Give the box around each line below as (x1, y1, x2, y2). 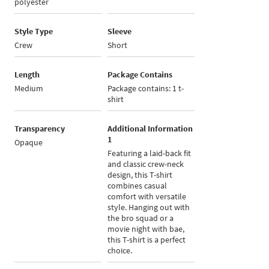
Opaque (14, 137, 43, 148)
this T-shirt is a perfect (107, 234, 186, 246)
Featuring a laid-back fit (107, 148, 192, 159)
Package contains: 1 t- (107, 83, 184, 94)
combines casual (107, 180, 168, 192)
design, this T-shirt (107, 169, 173, 181)
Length (14, 69, 40, 80)
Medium (14, 83, 44, 94)
